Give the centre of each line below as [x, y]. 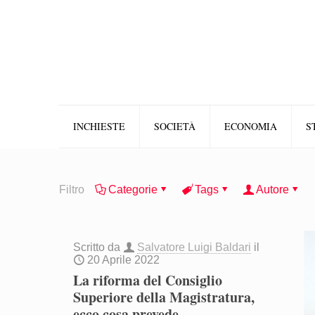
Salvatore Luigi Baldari [194, 247]
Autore [272, 189]
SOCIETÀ [175, 126]
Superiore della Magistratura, [164, 297]
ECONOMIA [251, 126]
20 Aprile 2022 [124, 260]
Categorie [133, 189]
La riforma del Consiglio [148, 280]
